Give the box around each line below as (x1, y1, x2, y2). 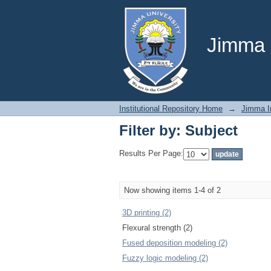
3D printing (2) (122, 208, 171, 217)
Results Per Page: (119, 149, 183, 158)
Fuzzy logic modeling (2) (122, 253, 208, 263)
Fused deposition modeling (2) (122, 238, 227, 247)
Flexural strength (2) (122, 223, 192, 232)
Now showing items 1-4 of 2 (124, 186, 221, 195)
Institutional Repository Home (119, 104, 223, 113)
